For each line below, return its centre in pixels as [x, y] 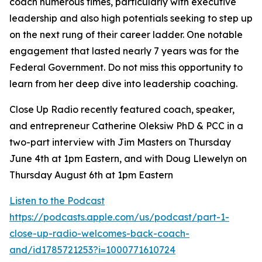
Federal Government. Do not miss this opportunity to [126, 67]
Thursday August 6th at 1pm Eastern [91, 175]
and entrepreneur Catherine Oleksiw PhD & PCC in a [126, 126]
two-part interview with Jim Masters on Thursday [120, 142]
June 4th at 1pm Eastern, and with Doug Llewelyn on [128, 158]
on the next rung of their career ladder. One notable [126, 35]
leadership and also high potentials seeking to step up [131, 18]
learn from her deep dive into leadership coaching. [123, 84]
